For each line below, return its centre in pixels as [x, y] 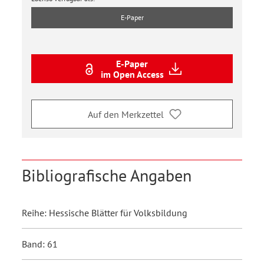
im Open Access [132, 74]
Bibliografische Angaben [107, 176]
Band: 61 [40, 244]
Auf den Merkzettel [126, 114]
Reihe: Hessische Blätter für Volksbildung [105, 213]
